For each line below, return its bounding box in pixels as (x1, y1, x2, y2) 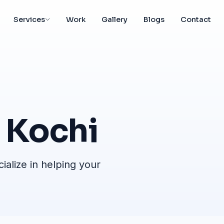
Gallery (101, 14, 128, 24)
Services (13, 14, 45, 24)
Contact (180, 14, 211, 24)
